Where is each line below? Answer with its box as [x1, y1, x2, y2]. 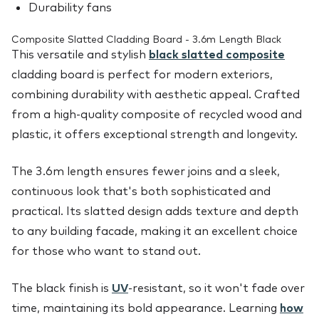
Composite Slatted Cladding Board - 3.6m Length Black [11, 33, 281, 46]
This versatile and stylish [11, 47, 149, 62]
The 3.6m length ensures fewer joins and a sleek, [11, 164, 280, 179]
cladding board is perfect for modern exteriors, [11, 67, 273, 82]
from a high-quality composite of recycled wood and [11, 107, 302, 122]
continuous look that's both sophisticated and [11, 184, 271, 199]
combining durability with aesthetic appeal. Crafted [11, 87, 300, 102]
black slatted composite [149, 47, 285, 62]
